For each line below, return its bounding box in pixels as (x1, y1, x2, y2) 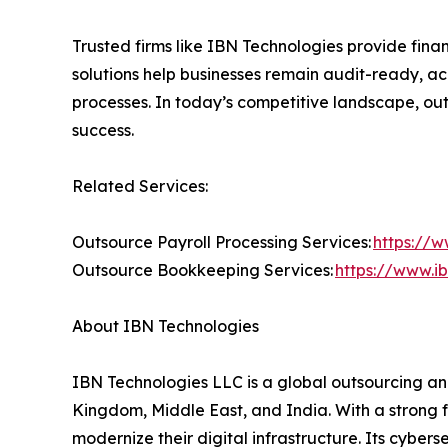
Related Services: (72, 175, 244, 196)
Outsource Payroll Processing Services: (72, 231, 373, 252)
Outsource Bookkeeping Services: (72, 259, 335, 280)
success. (72, 119, 134, 140)
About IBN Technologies (72, 315, 273, 336)
